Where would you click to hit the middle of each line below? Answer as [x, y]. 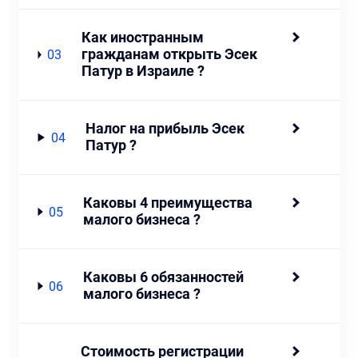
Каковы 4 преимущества [168, 203]
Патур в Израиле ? [143, 71]
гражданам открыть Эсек [169, 54]
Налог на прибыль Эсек [165, 129]
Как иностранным [142, 38]
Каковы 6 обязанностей [164, 277]
